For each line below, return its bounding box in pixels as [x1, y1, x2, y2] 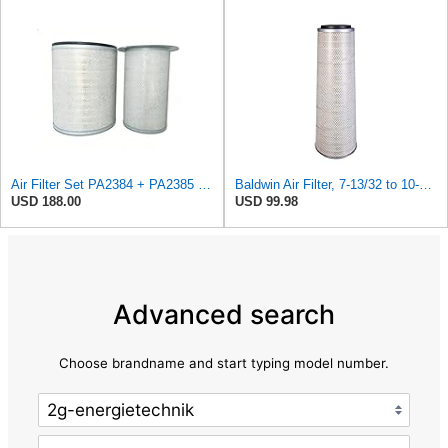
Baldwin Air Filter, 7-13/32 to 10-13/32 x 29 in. [419, 176, 432, 192]
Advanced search [113, 298, 335, 331]
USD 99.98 [235, 193, 298, 209]
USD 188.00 [11, 193, 81, 209]
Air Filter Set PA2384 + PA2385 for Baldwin [198, 176, 211, 192]
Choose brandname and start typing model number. [59, 355, 389, 371]
